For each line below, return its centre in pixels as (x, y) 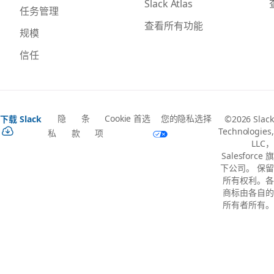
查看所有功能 (174, 25)
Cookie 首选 (128, 118)
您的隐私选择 (186, 118)
